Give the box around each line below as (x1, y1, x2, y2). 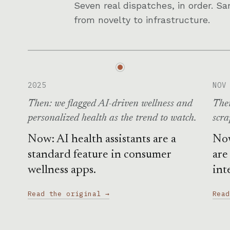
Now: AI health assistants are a (27, 133, 176, 145)
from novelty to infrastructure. (74, 14, 210, 25)
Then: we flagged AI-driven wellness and (27, 99, 193, 109)
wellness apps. (27, 164, 96, 176)
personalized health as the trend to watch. (27, 113, 197, 124)
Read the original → (27, 189, 110, 198)
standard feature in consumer (27, 149, 171, 161)
